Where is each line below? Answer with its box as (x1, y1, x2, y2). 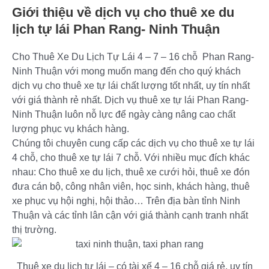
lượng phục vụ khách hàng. (12, 124, 129, 134)
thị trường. (12, 225, 56, 235)
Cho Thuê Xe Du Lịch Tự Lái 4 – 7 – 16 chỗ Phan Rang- (12, 52, 254, 62)
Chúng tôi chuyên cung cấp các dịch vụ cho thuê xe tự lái (12, 138, 255, 148)
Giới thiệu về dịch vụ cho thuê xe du (12, 5, 234, 20)
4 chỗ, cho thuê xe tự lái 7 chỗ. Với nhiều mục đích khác (12, 153, 250, 163)
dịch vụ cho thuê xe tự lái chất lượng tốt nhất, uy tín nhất (12, 80, 250, 91)
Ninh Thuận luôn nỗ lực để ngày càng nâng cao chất (12, 109, 235, 119)
